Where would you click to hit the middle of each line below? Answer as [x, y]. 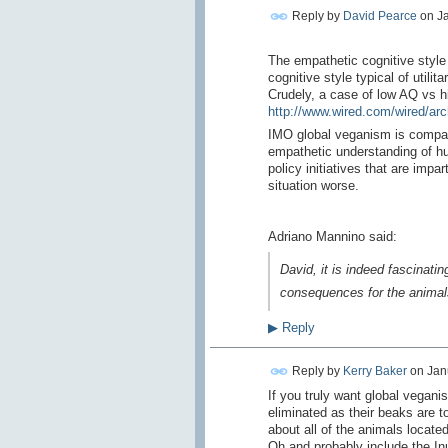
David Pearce [379, 15]
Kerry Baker [374, 370]
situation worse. [313, 186]
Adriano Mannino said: [332, 237]
